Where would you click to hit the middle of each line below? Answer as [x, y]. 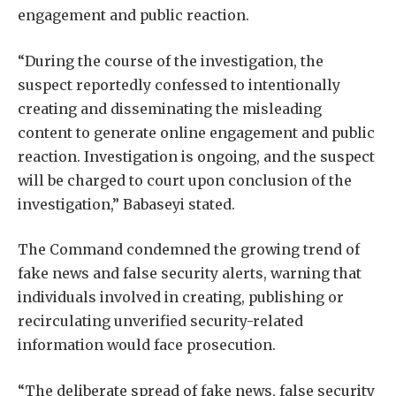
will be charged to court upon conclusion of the [185, 180]
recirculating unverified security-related [160, 321]
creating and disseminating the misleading [170, 108]
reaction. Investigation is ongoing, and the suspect [196, 156]
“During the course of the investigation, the [171, 61]
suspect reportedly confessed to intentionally [179, 84]
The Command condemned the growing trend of [189, 250]
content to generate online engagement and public [196, 132]
